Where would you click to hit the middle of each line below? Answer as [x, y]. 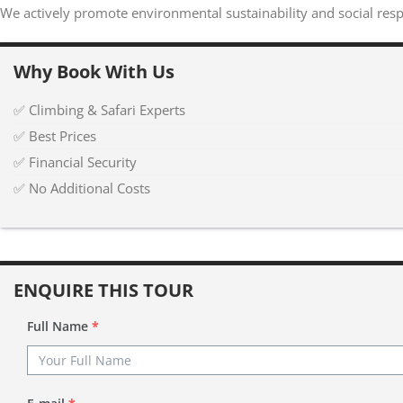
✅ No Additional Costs [82, 188]
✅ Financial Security [75, 162]
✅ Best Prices [55, 136]
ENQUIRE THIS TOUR [103, 290]
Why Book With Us [94, 72]
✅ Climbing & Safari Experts [99, 110]
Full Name [58, 326]
